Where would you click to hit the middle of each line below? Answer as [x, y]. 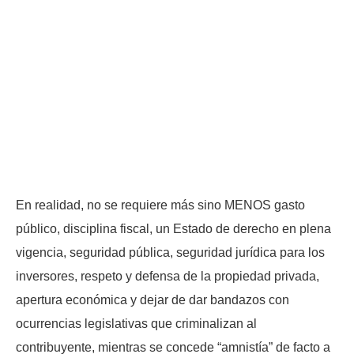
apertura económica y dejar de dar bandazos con [153, 300]
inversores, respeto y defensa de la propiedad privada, [168, 277]
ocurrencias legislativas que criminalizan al [136, 324]
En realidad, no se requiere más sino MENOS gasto [160, 205]
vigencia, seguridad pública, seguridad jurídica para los [170, 253]
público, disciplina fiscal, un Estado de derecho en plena [173, 229]
